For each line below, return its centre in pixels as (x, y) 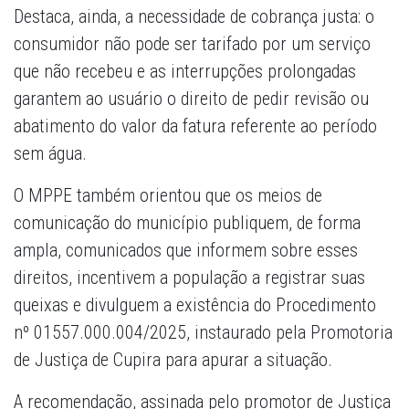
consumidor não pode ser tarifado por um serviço (192, 44)
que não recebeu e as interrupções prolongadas (185, 72)
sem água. (50, 154)
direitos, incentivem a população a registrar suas (189, 278)
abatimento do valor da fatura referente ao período (195, 126)
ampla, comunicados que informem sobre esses (186, 251)
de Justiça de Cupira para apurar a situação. (173, 360)
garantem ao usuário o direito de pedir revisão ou (191, 99)
